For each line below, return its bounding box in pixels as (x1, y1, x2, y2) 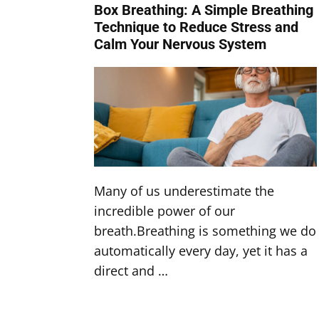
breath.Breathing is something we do (94, 222, 316, 239)
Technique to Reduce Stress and (94, 19, 298, 36)
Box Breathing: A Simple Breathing (94, 1, 313, 19)
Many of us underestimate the (94, 182, 274, 199)
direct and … (94, 262, 168, 279)
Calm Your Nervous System (94, 36, 266, 53)
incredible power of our (94, 202, 235, 219)
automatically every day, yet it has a (94, 242, 308, 259)
